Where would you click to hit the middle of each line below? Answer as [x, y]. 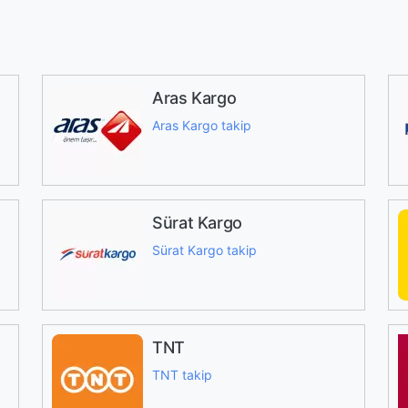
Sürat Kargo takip [204, 250]
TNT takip [182, 375]
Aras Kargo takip [201, 125]
